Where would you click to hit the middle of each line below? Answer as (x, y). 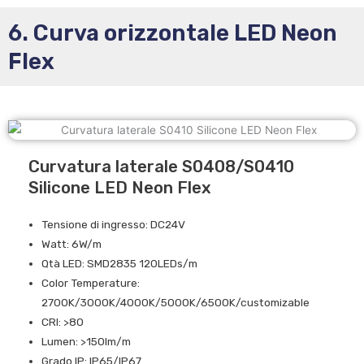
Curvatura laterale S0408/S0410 (161, 166)
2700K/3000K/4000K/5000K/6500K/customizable (176, 302)
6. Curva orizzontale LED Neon (173, 32)
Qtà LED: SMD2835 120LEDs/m (120, 263)
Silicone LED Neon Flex (120, 187)
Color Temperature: (91, 282)
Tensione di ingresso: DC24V (114, 224)
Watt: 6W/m (72, 243)
